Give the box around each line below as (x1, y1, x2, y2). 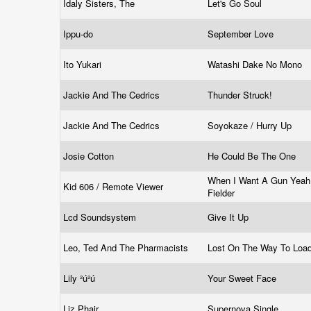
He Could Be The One (208, 149, 299, 162)
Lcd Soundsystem (63, 210, 139, 224)
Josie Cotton (63, 149, 117, 162)
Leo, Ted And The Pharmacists (63, 241, 191, 254)
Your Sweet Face (208, 271, 279, 285)
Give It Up (208, 210, 251, 224)
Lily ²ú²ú (63, 271, 98, 285)
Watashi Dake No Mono (208, 58, 305, 71)
